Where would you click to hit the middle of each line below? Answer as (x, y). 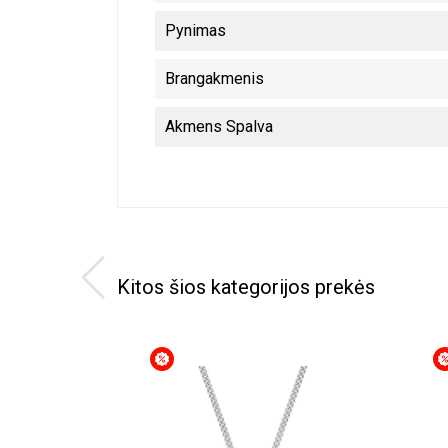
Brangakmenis (214, 78)
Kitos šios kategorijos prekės (246, 287)
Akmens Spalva (219, 126)
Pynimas (195, 30)
